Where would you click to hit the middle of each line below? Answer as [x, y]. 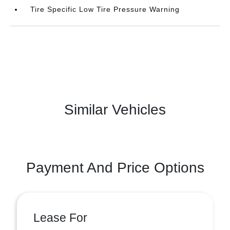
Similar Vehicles [115, 110]
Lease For [60, 218]
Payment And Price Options [115, 168]
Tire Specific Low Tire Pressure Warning [105, 9]
